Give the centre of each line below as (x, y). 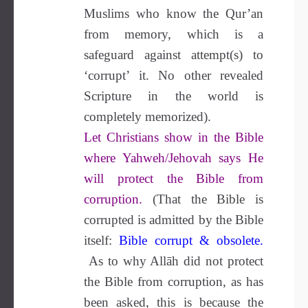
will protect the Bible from (174, 178)
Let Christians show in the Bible (174, 137)
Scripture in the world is (174, 96)
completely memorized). (147, 117)
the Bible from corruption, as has (174, 282)
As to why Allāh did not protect (174, 261)
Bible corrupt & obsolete (189, 240)
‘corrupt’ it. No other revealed (174, 75)
